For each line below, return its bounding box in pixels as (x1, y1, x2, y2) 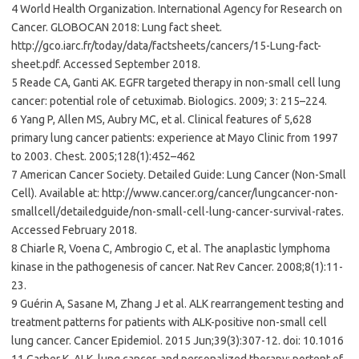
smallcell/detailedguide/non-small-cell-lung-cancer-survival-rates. (11, 204, 344, 218)
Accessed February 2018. (11, 223, 137, 236)
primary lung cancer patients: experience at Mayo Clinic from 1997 (11, 131, 338, 144)
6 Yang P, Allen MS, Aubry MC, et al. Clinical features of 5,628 (11, 112, 312, 126)
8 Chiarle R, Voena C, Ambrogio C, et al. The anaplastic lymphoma (11, 241, 330, 255)
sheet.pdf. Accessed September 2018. (11, 57, 200, 71)
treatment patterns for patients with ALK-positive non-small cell (11, 315, 327, 329)
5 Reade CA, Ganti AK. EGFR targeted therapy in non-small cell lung (11, 75, 341, 89)
